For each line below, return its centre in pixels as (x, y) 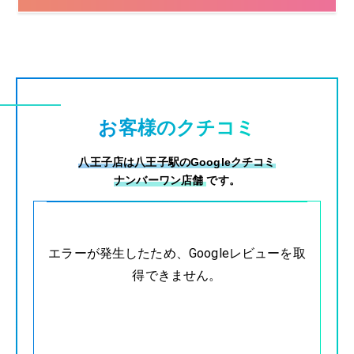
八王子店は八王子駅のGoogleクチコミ (177, 162)
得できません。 (177, 275)
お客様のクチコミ (177, 127)
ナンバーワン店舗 (160, 180)
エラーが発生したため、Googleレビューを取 (177, 253)
